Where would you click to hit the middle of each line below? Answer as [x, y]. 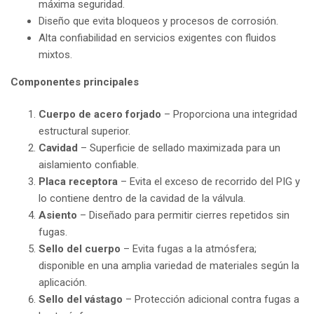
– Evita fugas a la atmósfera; [189, 249]
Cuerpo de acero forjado [100, 115]
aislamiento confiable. [89, 165]
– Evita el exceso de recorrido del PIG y [209, 182]
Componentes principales [75, 82]
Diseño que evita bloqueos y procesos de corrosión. [158, 21]
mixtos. [55, 54]
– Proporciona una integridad [229, 115]
